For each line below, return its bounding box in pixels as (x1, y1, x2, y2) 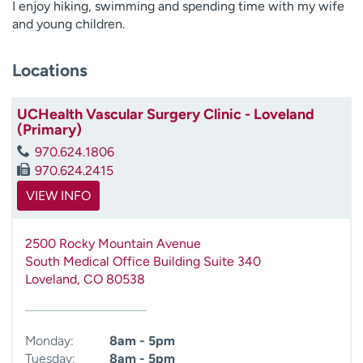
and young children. (12, 16, 125, 32)
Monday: (25, 332, 74, 348)
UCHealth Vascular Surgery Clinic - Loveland (17, 105, 314, 123)
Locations (12, 59, 88, 80)
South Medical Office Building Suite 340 (25, 253, 261, 269)
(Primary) (17, 120, 82, 139)
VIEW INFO (26, 187, 91, 203)
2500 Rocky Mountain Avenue (25, 235, 201, 251)
